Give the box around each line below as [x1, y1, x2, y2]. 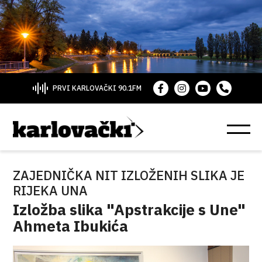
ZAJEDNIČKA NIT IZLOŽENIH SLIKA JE [13, 167, 245, 184]
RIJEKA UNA [13, 182, 88, 199]
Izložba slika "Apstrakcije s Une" [13, 199, 246, 219]
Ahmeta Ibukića [13, 216, 129, 236]
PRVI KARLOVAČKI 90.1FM [52, 84, 142, 92]
